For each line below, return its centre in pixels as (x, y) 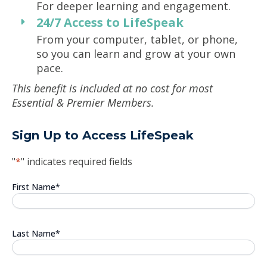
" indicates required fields (77, 162)
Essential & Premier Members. (85, 103)
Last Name (34, 233)
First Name (34, 187)
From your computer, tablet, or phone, (137, 39)
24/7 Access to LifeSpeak (110, 22)
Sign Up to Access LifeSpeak (103, 135)
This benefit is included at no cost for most (112, 88)
